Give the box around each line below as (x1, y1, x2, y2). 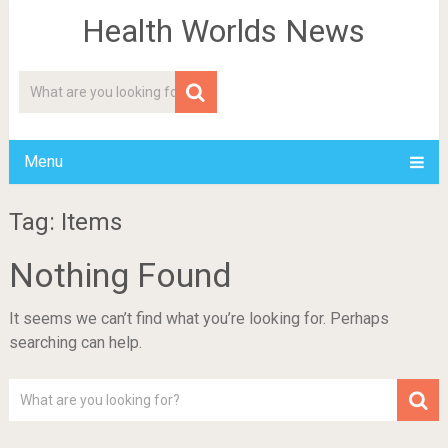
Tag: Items (8, 208, 122, 236)
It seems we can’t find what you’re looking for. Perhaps (8, 309, 389, 328)
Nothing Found (8, 255, 232, 295)
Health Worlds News (82, 12, 366, 50)
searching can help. (8, 333, 142, 352)
